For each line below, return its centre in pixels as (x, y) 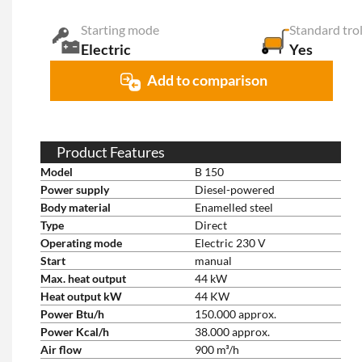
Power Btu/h (72, 314)
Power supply (75, 189)
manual (213, 261)
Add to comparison (207, 80)
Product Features (111, 152)
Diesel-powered (235, 189)
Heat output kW (81, 296)
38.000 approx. (232, 332)
